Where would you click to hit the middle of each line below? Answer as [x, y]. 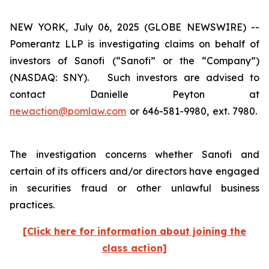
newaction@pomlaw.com [68, 111]
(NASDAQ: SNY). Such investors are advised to [134, 77]
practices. [33, 205]
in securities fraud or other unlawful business [134, 188]
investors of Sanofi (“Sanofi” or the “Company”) [134, 61]
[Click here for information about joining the [134, 231]
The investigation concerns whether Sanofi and [134, 154]
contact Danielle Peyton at [134, 94]
